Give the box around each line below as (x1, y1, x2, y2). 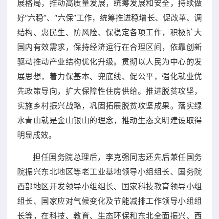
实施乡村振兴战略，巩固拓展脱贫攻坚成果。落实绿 (17, 100, 202, 110)
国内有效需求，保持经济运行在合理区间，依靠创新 (17, 42, 202, 52)
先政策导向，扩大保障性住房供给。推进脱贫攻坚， (17, 86, 202, 96)
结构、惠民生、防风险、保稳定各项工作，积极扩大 (17, 27, 202, 37)
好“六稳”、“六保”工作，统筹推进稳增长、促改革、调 (17, 12, 202, 22)
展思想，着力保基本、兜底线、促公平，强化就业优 (17, 71, 202, 81)
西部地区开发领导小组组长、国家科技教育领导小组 (17, 181, 202, 191)
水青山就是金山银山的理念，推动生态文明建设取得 (17, 115, 202, 125)
